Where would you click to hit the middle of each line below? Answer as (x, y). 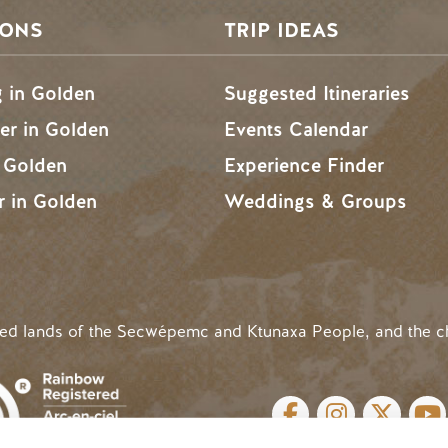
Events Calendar (296, 129)
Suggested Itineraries (317, 93)
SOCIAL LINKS (288, 416)
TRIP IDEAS (281, 30)
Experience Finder (304, 165)
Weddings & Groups (315, 201)
